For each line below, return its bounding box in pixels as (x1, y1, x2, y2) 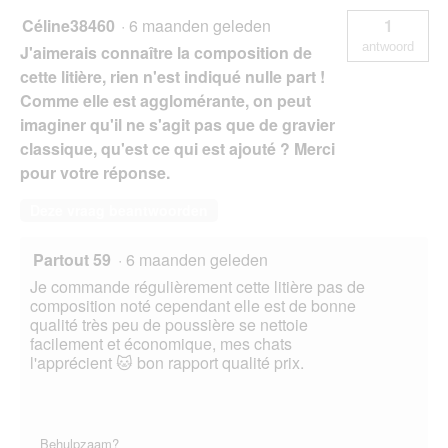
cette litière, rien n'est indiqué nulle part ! (20, 65, 325, 89)
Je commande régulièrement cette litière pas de (30, 275, 365, 299)
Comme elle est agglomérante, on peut (20, 89, 311, 113)
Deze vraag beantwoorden (30, 200, 208, 221)
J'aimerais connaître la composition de (20, 41, 312, 65)
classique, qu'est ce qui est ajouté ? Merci (20, 137, 335, 161)
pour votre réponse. (20, 161, 170, 185)
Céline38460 (22, 14, 115, 38)
